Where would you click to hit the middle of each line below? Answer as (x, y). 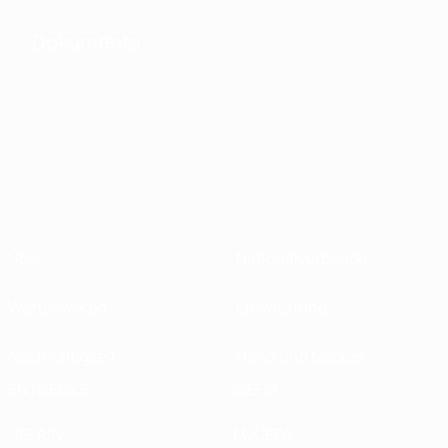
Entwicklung (281, 307)
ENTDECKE (48, 389)
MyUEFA (262, 434)
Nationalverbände (301, 258)
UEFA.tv (36, 434)
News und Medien (300, 356)
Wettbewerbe (57, 307)
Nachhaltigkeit (62, 356)
